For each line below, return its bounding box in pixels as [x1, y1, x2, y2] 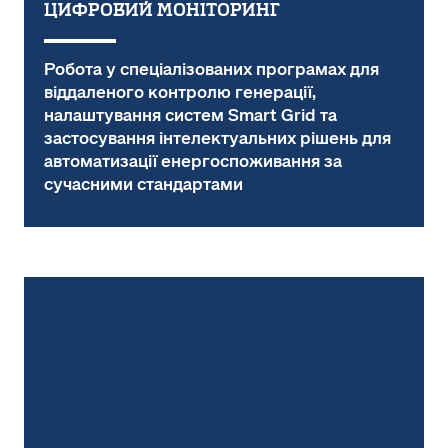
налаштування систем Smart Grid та [44, 105, 337, 126]
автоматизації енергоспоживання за [44, 151, 342, 172]
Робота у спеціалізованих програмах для [44, 59, 379, 80]
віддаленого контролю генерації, [44, 82, 316, 103]
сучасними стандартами [44, 174, 243, 195]
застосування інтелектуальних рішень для [44, 128, 391, 149]
